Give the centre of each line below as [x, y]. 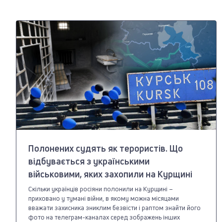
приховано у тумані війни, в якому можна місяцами [104, 198]
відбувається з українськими [89, 161]
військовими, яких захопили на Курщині [110, 174]
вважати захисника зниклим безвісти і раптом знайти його [114, 207]
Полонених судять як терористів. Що [106, 148]
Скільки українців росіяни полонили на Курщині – [101, 189]
